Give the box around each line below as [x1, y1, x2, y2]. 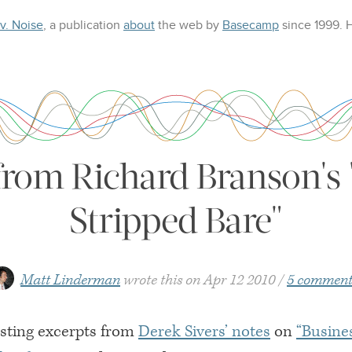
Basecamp [222, 17, 279, 33]
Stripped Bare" [68, 199, 284, 243]
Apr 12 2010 [203, 269, 275, 290]
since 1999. [282, 17, 343, 33]
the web [155, 17, 203, 33]
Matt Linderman [20, 269, 120, 290]
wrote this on [123, 269, 200, 290]
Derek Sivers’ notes [138, 321, 270, 342]
